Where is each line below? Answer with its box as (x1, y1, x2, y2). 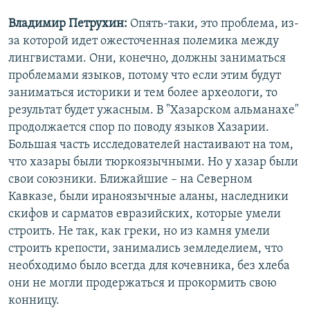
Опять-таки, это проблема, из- (127, 17, 299, 31)
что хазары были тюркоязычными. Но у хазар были (8, 156, 298, 170)
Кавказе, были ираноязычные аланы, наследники (8, 190, 289, 204)
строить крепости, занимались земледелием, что (8, 242, 283, 256)
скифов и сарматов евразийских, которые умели (8, 208, 281, 221)
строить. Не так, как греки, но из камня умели (8, 225, 270, 239)
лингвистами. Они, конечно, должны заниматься (8, 52, 286, 66)
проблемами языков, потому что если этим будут (8, 69, 281, 83)
